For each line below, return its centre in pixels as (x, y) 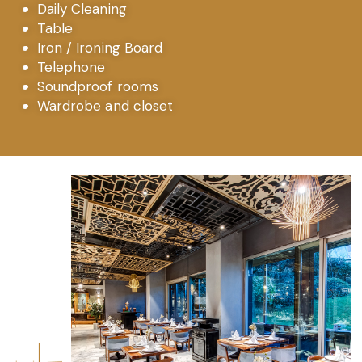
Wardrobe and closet (105, 106)
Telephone (71, 67)
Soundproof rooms (98, 86)
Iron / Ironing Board (100, 48)
